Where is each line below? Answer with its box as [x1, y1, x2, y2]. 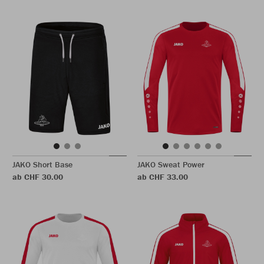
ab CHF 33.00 [137, 171, 188, 182]
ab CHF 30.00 [12, 171, 63, 182]
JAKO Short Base [12, 159, 72, 170]
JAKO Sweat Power [137, 159, 204, 170]
